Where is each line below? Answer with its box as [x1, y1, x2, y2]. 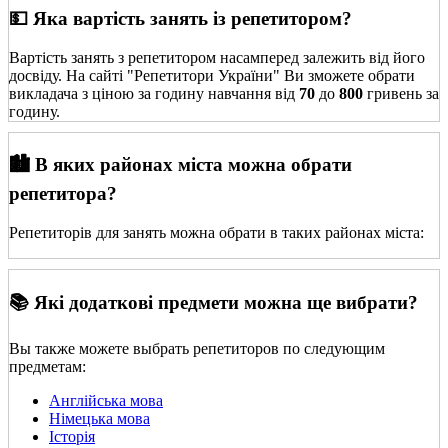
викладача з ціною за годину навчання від [9, 84, 299, 102]
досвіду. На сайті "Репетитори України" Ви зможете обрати [9, 66, 415, 84]
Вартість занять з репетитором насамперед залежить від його [9, 48, 425, 66]
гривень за [363, 84, 439, 102]
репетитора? [9, 183, 117, 205]
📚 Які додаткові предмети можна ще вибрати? [9, 291, 418, 313]
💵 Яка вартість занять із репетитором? [9, 8, 352, 30]
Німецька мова [49, 409, 150, 427]
